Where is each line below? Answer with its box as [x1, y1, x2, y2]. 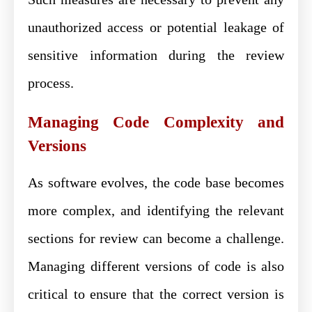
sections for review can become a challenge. [28, 230, 284, 246]
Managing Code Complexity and [28, 113, 284, 131]
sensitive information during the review [28, 47, 284, 63]
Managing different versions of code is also [28, 258, 284, 274]
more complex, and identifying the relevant [28, 202, 284, 218]
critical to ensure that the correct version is [28, 286, 284, 302]
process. [28, 75, 74, 91]
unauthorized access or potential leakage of [28, 19, 284, 35]
